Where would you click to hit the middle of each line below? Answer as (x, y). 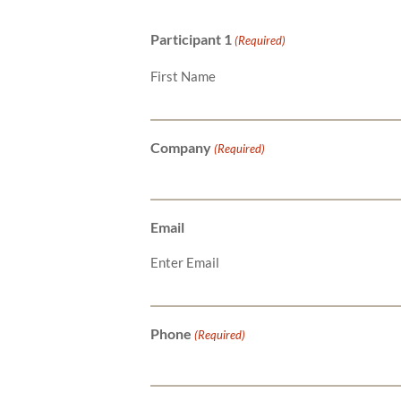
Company (181, 147)
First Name (183, 76)
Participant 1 (191, 38)
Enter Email (185, 262)
